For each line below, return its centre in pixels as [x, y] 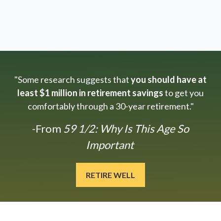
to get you [184, 93]
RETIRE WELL [110, 175]
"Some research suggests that [72, 80]
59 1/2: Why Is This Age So [125, 129]
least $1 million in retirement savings [90, 93]
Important [110, 145]
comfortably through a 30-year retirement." [110, 106]
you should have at [168, 80]
